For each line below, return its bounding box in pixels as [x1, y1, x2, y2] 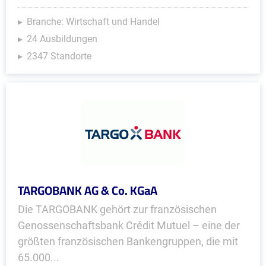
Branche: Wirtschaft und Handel [27, 16, 160, 27]
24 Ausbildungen [27, 33, 97, 45]
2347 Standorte [27, 50, 91, 62]
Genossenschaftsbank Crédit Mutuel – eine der [18, 219, 240, 232]
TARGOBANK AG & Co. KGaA [18, 179, 157, 201]
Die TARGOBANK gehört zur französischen [18, 203, 217, 216]
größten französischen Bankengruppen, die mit [18, 235, 238, 248]
